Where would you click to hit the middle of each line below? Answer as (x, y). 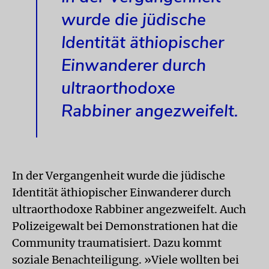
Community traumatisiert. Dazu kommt (117, 243)
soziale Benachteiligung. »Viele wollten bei (125, 259)
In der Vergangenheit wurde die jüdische (119, 175)
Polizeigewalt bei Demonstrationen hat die (125, 226)
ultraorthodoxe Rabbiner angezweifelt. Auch (129, 209)
